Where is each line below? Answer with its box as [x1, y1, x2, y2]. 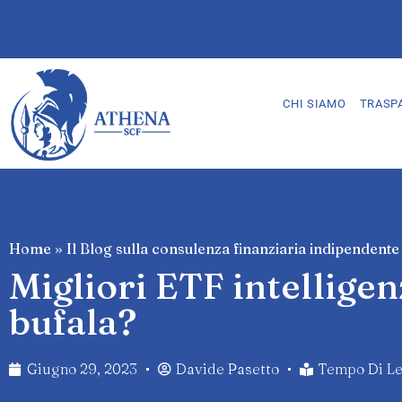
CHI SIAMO [283, 96, 346, 110]
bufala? [9, 300, 136, 345]
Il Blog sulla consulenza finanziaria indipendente [66, 240, 399, 258]
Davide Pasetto [176, 360, 279, 379]
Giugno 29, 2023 [27, 360, 137, 379]
